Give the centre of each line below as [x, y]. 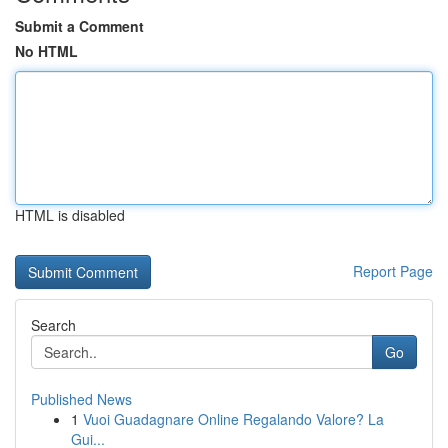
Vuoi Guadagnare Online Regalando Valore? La [233, 419]
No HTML [46, 51]
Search [53, 325]
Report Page [393, 271]
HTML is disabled [70, 215]
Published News [81, 399]
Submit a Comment [79, 26]
